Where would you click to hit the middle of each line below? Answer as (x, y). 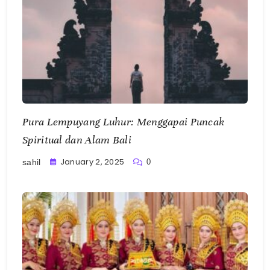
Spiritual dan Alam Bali (77, 140)
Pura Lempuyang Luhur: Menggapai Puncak (124, 121)
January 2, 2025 (92, 162)
